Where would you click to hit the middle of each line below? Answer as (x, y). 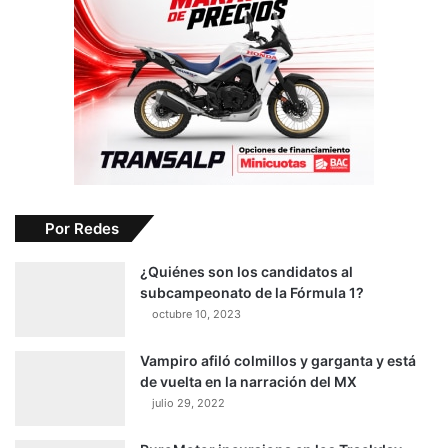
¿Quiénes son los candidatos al (246, 272)
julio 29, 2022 (188, 403)
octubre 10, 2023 (196, 314)
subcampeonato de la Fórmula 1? (252, 293)
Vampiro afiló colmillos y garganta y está (278, 361)
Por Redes (82, 229)
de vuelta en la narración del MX (248, 382)
